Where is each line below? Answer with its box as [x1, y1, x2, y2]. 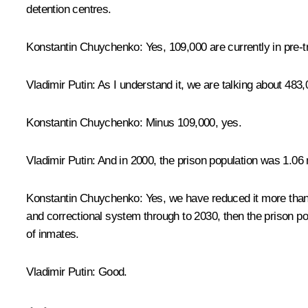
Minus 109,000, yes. [142, 115, 242, 129]
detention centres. [26, 2, 111, 16]
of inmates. [26, 227, 79, 241]
